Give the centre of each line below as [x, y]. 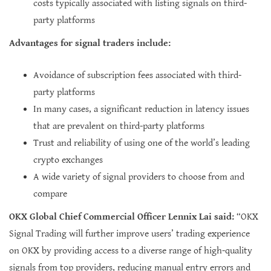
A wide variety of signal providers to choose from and [139, 177]
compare [50, 194]
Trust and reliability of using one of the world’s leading [142, 143]
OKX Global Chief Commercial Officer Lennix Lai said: [123, 217]
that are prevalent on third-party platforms [119, 126]
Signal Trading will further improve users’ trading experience [129, 233]
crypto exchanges [68, 160]
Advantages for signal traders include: [90, 43]
